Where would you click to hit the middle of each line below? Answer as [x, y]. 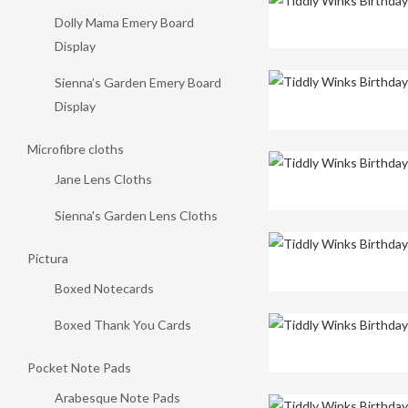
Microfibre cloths [76, 149]
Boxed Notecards [104, 288]
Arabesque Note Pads [117, 398]
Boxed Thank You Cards [123, 325]
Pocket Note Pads [79, 367]
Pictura [48, 258]
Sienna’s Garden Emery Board [138, 82]
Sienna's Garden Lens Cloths [136, 215]
